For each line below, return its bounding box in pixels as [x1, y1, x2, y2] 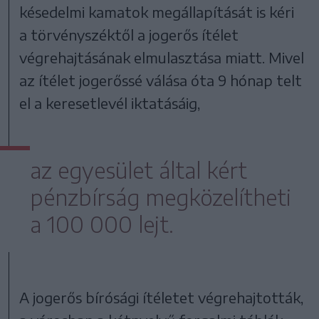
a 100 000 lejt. [30, 210, 174, 238]
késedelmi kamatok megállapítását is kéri [19, 2, 295, 21]
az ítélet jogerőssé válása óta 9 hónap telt [19, 70, 303, 89]
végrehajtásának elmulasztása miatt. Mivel [19, 48, 305, 66]
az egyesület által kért [30, 156, 247, 184]
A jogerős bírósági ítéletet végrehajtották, [19, 288, 304, 306]
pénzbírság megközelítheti [30, 183, 291, 211]
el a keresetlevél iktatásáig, [19, 93, 201, 112]
